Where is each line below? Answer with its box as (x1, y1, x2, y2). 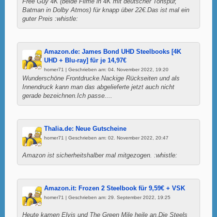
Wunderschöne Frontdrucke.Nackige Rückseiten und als (22, 75, 180, 82)
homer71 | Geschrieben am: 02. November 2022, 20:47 (44, 135, 169, 140)
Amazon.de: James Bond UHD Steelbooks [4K (44, 48, 181, 55)
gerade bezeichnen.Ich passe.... (22, 92, 112, 99)
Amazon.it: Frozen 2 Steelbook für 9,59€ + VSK (44, 185, 185, 192)
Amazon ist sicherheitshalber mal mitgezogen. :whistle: (22, 152, 177, 159)
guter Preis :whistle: (22, 15, 78, 22)
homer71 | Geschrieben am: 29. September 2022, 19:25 (44, 194, 170, 200)
